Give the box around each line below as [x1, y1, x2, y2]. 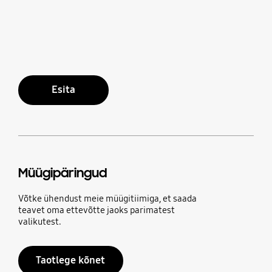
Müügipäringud [18, 165, 107, 182]
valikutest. [18, 216, 61, 228]
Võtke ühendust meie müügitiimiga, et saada [18, 193, 197, 205]
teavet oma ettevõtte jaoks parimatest [18, 205, 175, 216]
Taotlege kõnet [36, 254, 106, 267]
